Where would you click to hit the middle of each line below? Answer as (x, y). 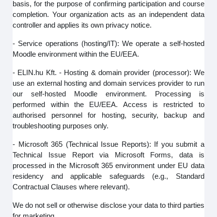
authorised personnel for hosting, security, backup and (108, 115)
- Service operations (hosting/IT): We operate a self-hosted (108, 43)
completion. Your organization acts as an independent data (108, 14)
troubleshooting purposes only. (61, 126)
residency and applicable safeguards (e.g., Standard (108, 176)
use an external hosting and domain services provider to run (108, 83)
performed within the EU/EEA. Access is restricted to (108, 104)
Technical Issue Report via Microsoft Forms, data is (108, 155)
